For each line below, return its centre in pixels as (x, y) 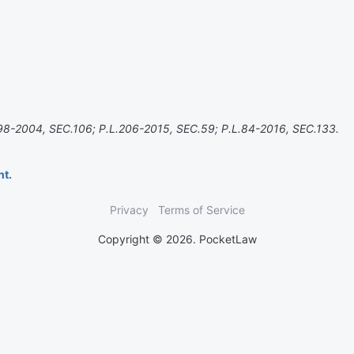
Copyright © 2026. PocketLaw (177, 239)
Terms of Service (201, 210)
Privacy (129, 210)
